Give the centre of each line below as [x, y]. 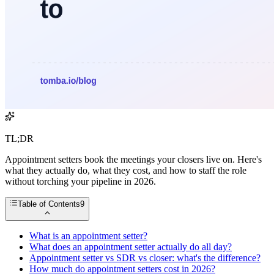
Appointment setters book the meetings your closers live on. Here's [133, 160]
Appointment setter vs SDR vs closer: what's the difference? [145, 257]
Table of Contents [49, 204]
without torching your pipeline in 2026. [80, 182]
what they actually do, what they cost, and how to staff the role [126, 171]
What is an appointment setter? [88, 235]
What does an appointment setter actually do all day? [131, 246]
